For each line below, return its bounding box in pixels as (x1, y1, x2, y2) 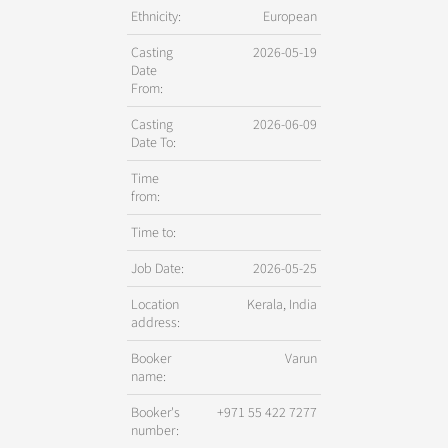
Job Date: (131, 258, 184, 279)
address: (131, 312, 180, 333)
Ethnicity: (131, 6, 181, 27)
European (263, 6, 317, 27)
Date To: (131, 132, 176, 153)
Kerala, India (247, 294, 317, 315)
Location (131, 294, 179, 315)
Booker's (131, 402, 180, 423)
